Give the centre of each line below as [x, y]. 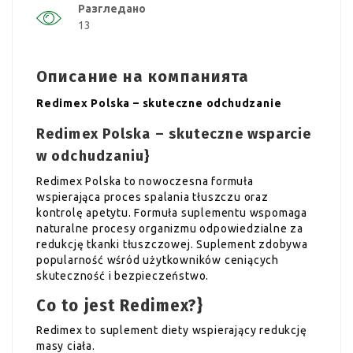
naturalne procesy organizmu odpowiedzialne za [170, 228]
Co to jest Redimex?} [120, 305]
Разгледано [112, 8]
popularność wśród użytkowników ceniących [158, 260]
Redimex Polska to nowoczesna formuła [145, 181]
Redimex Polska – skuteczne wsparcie [174, 134]
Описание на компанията [143, 76]
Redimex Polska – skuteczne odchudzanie [159, 103]
